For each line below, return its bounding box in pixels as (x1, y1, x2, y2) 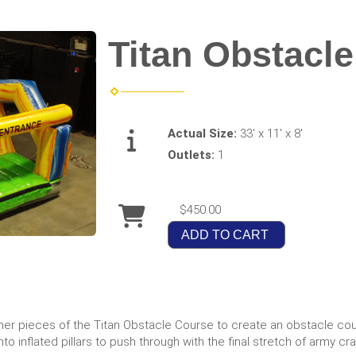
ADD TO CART (180, 227, 269, 242)
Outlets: (167, 147, 218, 162)
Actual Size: (167, 126, 240, 141)
